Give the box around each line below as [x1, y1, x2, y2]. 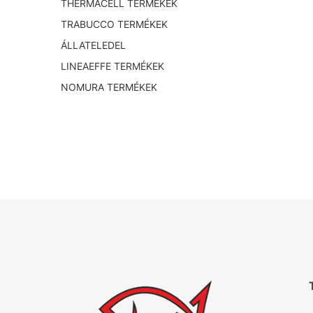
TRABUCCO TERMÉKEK [61, 18, 168, 31]
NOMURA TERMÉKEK [61, 81, 157, 94]
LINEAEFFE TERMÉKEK [61, 60, 164, 73]
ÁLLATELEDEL [61, 39, 126, 52]
